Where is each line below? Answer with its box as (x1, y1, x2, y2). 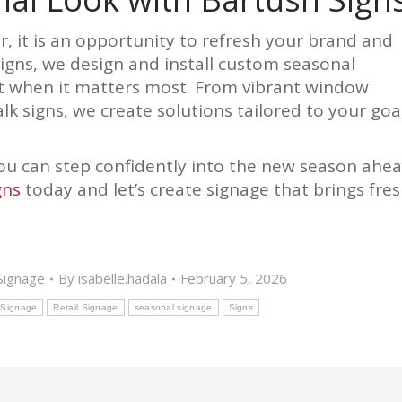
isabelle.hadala (78, 269, 168, 288)
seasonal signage (134, 302, 213, 313)
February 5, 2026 (180, 269, 288, 288)
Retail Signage (53, 302, 118, 313)
